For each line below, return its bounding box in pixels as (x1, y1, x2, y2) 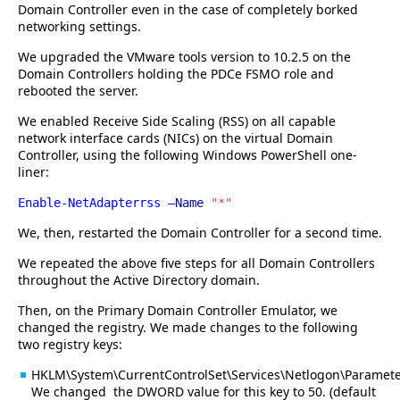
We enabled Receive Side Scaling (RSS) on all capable (18, 112, 336, 130)
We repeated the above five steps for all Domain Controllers (18, 254, 375, 272)
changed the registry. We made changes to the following (18, 319, 358, 337)
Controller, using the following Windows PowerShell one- (18, 146, 357, 164)
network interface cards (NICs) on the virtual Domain (18, 129, 333, 147)
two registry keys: (18, 336, 122, 354)
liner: (18, 163, 49, 181)
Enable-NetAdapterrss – (18, 196, 175, 211)
